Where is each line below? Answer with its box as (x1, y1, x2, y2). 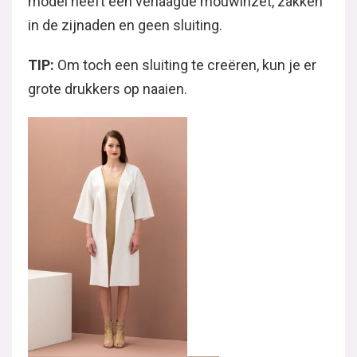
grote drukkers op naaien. (28, 80, 187, 97)
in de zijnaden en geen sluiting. (28, 16, 222, 33)
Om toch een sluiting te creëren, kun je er (57, 56, 316, 73)
